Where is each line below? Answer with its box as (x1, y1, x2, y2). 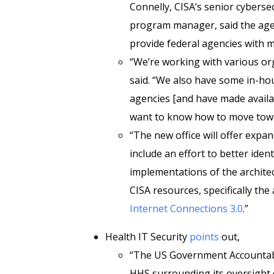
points (190, 230, 219, 243)
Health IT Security (105, 230, 190, 243)
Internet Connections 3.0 (130, 202, 243, 215)
